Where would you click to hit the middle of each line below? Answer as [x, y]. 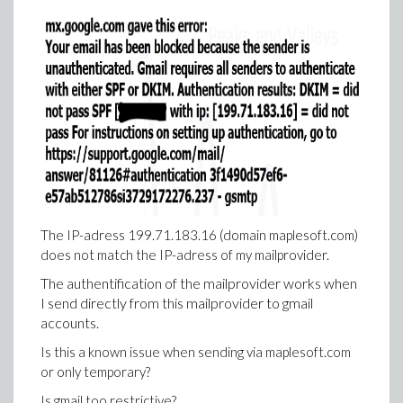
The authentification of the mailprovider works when [199, 283]
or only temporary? [95, 372]
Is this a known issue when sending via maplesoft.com [196, 352]
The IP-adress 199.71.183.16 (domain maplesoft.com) [199, 235]
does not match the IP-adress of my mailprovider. [185, 255]
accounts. [70, 322]
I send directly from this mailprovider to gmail [177, 303]
